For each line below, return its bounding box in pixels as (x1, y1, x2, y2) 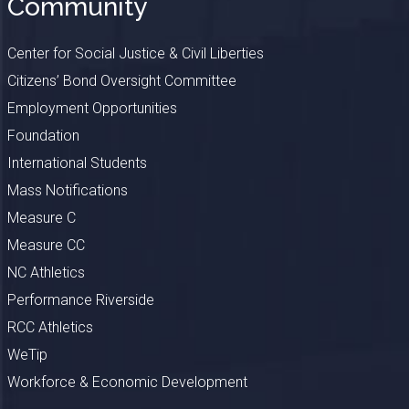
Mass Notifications (6, 181, 128, 199)
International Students (6, 153, 147, 172)
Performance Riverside (6, 290, 154, 309)
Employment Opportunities (6, 99, 177, 117)
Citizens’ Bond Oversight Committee (6, 71, 236, 89)
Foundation (6, 126, 79, 144)
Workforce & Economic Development (6, 372, 247, 391)
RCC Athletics (6, 318, 93, 336)
